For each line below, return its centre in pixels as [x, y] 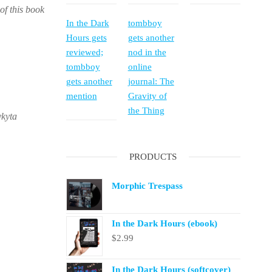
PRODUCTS [153, 157]
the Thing [146, 110]
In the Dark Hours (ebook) [164, 224]
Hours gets [86, 37]
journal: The [151, 81]
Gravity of [147, 96]
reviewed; [84, 52]
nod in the [147, 52]
